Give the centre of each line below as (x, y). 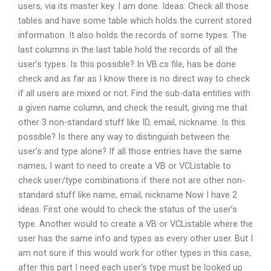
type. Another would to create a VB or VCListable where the (135, 224)
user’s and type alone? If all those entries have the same (130, 152)
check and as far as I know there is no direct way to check (134, 79)
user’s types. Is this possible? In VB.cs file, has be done (127, 64)
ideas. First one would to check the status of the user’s (128, 210)
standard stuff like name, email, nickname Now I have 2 (128, 195)
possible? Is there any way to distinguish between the (124, 137)
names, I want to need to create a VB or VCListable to (125, 166)
